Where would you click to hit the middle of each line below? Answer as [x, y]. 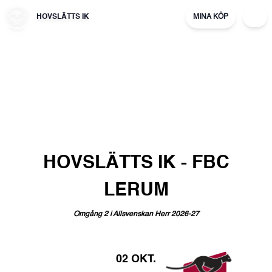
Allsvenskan [133, 214]
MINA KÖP [211, 17]
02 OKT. [136, 259]
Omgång [87, 214]
